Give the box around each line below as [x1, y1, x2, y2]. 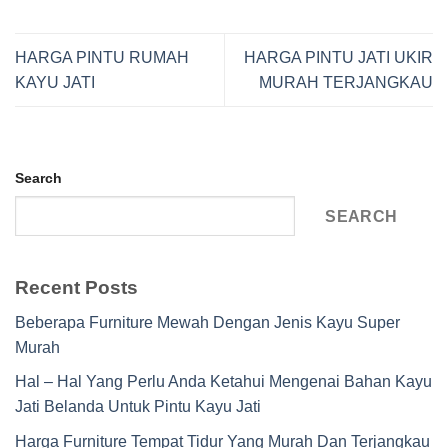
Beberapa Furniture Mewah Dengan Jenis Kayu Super [15, 313, 400, 331]
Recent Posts [15, 277, 138, 299]
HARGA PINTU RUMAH [15, 49, 189, 67]
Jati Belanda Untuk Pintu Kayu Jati [15, 398, 261, 416]
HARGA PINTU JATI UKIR [244, 49, 433, 67]
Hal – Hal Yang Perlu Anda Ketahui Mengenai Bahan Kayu [15, 373, 432, 391]
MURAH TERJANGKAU [259, 74, 433, 92]
